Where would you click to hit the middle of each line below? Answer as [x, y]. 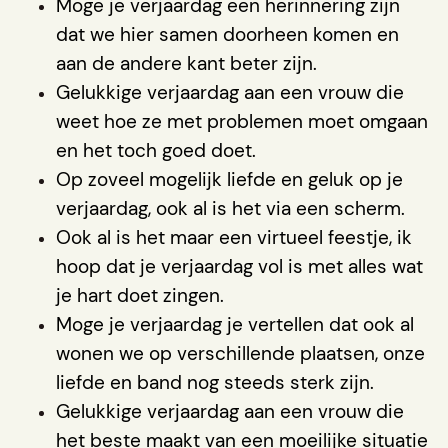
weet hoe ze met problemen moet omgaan [242, 121]
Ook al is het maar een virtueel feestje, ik [234, 237]
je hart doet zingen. [140, 295]
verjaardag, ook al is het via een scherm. [230, 208]
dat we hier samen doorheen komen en [227, 34]
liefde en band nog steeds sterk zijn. [215, 382]
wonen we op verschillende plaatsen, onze [240, 353]
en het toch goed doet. [156, 150]
